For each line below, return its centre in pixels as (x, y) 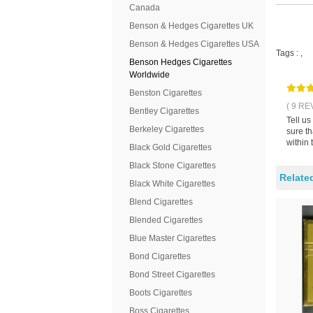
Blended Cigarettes (166, 220)
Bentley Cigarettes (164, 111)
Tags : (288, 53)
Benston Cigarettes (166, 93)
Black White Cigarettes (172, 184)
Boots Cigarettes (161, 293)
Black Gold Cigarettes (170, 147)
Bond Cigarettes (160, 256)
